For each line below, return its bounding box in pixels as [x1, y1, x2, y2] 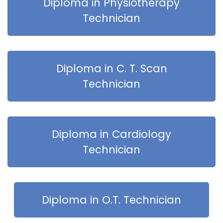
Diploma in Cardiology [52, 126, 171, 141]
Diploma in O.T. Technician [42, 192, 181, 207]
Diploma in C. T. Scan [56, 61, 167, 76]
